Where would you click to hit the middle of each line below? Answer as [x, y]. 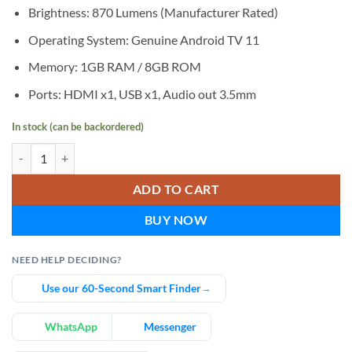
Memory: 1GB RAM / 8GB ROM [114, 67]
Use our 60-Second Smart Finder [121, 288]
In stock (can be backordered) [78, 126]
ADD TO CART [176, 189]
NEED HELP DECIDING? [67, 259]
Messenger [170, 326]
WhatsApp [71, 326]
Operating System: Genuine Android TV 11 [143, 39]
